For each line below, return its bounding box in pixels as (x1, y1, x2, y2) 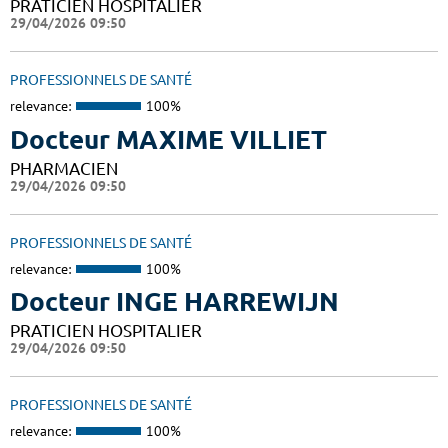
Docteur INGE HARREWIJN (10, 287, 339, 317)
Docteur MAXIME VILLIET (10, 124, 327, 154)
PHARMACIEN (10, 158, 118, 178)
